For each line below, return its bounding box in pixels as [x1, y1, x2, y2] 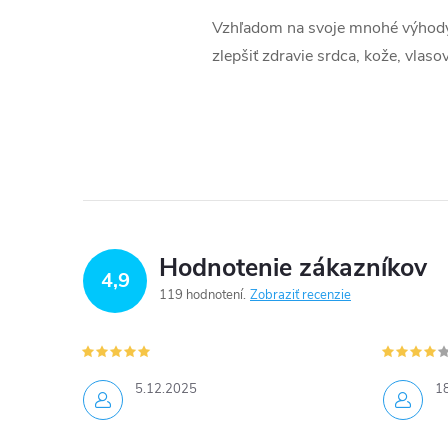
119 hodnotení [159, 286, 246, 304]
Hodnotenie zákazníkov [159, 251, 427, 285]
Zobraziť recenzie [250, 286, 351, 304]
